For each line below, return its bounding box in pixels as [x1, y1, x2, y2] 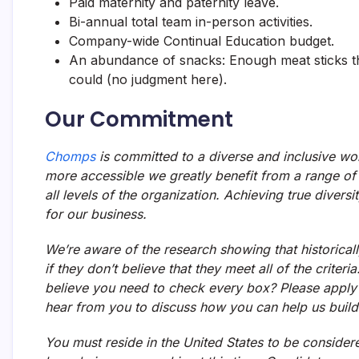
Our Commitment [45, 105, 233, 134]
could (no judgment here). [69, 71, 227, 87]
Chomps [45, 148, 95, 164]
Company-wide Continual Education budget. [69, 33, 334, 49]
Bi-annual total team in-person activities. [69, 14, 313, 30]
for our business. [45, 206, 147, 222]
